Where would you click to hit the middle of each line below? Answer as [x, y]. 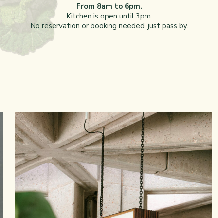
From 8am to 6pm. [109, 6]
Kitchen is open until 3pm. [109, 16]
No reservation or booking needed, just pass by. [109, 26]
